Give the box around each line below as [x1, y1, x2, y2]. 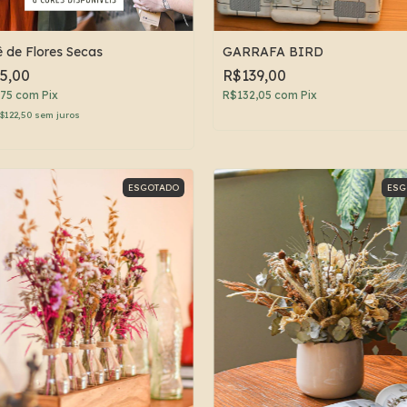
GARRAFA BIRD [223, 43, 323, 60]
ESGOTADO [128, 181, 179, 194]
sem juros [35, 108, 80, 121]
